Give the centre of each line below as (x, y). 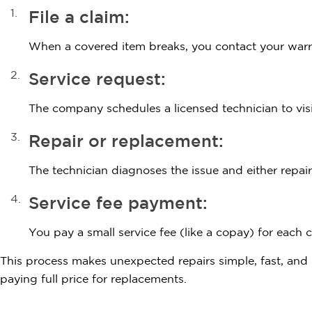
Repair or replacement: (126, 142)
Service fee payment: (118, 204)
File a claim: (79, 18)
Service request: (97, 80)
